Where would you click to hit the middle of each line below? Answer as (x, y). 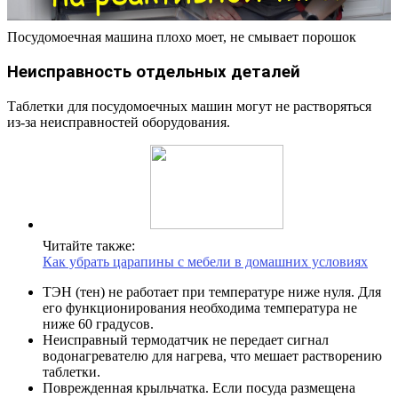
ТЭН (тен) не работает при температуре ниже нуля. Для (212, 291)
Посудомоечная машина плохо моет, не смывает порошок (182, 37)
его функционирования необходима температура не (200, 307)
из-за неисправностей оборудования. (119, 122)
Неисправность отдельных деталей (154, 72)
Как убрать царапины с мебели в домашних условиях (205, 261)
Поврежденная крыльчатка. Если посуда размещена (199, 387)
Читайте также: (89, 245)
